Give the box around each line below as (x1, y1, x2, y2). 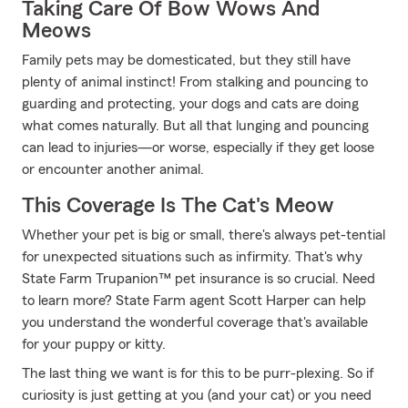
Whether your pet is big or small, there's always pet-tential (22, 228, 385, 242)
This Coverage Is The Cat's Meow (22, 195, 334, 217)
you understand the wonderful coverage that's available (22, 315, 368, 330)
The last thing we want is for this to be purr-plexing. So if (22, 366, 374, 381)
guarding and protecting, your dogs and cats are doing (22, 97, 359, 111)
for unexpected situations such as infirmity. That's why (22, 250, 362, 264)
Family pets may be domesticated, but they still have (22, 53, 351, 67)
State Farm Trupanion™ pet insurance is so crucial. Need (22, 271, 375, 286)
